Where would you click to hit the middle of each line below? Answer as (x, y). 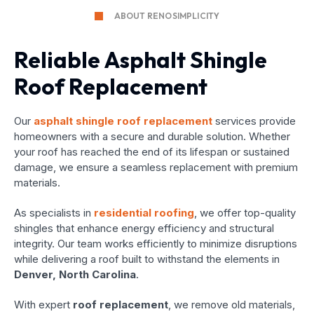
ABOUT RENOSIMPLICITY (167, 16)
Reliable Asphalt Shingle (141, 60)
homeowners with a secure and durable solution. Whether (152, 136)
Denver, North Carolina (75, 274)
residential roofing (144, 213)
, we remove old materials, (232, 305)
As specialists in (54, 213)
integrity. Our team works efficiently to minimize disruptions (156, 244)
